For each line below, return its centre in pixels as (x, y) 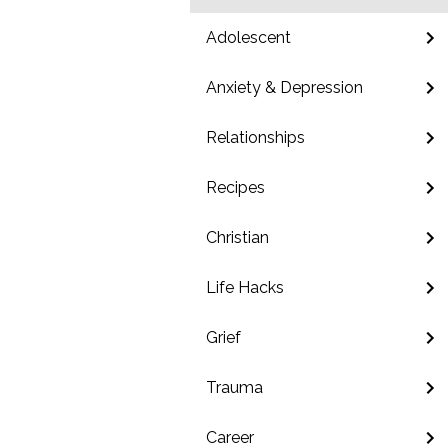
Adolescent (248, 37)
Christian (237, 237)
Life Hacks (245, 287)
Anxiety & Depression (284, 87)
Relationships (255, 137)
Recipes (235, 187)
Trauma (234, 387)
